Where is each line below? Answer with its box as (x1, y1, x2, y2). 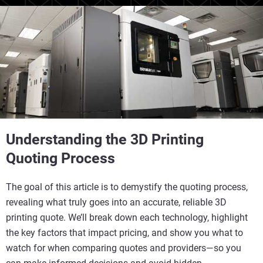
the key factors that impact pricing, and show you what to (6, 227, 243, 239)
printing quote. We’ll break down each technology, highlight (6, 212, 248, 224)
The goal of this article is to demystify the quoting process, (6, 181, 248, 193)
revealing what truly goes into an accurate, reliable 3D (6, 197, 227, 208)
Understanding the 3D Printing (6, 131, 204, 149)
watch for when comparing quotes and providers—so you (6, 242, 241, 254)
